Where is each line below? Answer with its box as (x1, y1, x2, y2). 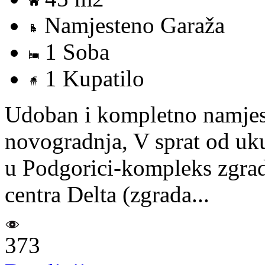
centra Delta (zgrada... (5, 181, 209, 207)
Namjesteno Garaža (38, 12, 225, 38)
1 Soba (39, 38, 109, 64)
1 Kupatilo (39, 65, 144, 91)
